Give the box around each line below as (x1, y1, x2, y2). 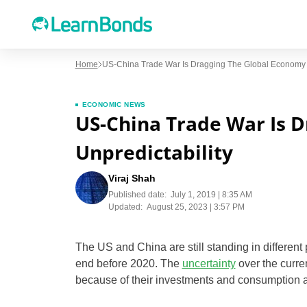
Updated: (108, 202, 143, 212)
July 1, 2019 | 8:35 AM (170, 190, 252, 199)
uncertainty (182, 258, 236, 269)
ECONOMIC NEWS (82, 101, 146, 108)
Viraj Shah (108, 173, 156, 184)
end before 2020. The (75, 258, 182, 269)
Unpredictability (75, 139, 233, 165)
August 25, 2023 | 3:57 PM (146, 202, 245, 212)
